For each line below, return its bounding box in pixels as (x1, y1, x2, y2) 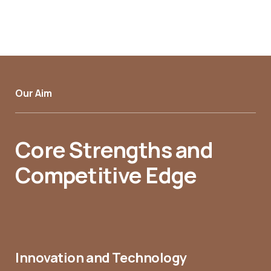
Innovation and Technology (15, 248, 187, 267)
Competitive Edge (15, 160, 197, 190)
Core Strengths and (15, 134, 214, 165)
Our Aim (15, 86, 52, 100)
